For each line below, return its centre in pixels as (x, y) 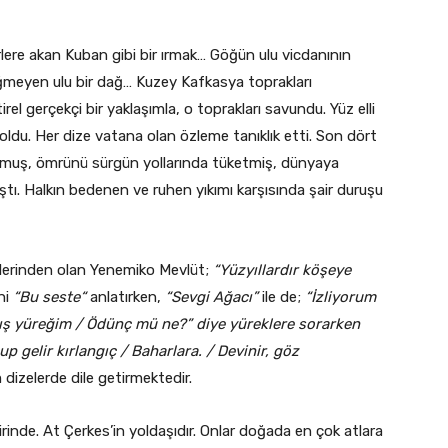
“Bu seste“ (49, 296)
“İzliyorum (340, 296)
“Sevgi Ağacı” (211, 296)
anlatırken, (125, 296)
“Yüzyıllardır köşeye (282, 269)
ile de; (281, 296)
